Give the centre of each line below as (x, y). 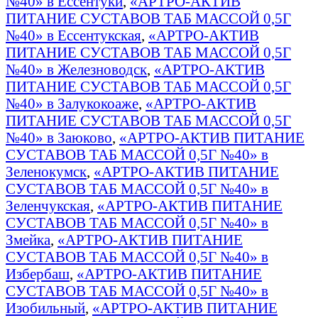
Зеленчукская (48, 205)
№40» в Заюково (59, 137)
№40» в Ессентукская (73, 35)
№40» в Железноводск (76, 69)
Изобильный (45, 307)
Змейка (28, 239)
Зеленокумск (46, 171)
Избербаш (38, 273)
